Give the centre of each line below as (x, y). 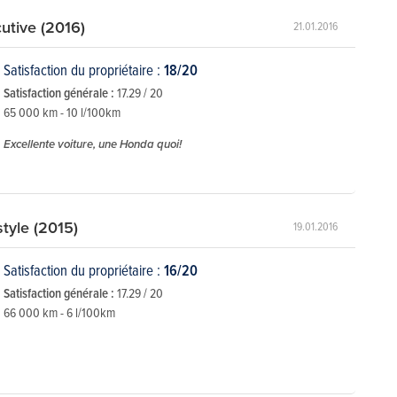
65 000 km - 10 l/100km (62, 112)
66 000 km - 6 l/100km (59, 312)
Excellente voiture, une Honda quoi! (93, 144)
